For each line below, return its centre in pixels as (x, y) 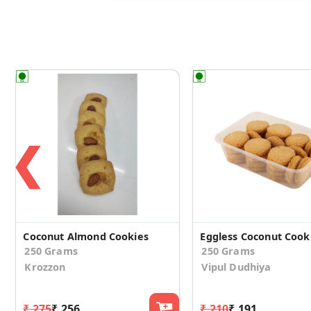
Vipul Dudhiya (236, 267)
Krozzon (45, 267)
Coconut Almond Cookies (86, 237)
